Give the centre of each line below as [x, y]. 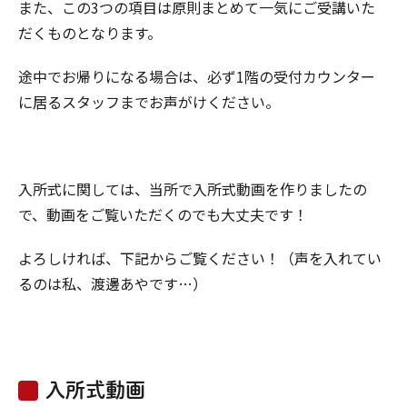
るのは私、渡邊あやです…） [113, 283]
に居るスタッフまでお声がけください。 [149, 102]
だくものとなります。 [90, 33]
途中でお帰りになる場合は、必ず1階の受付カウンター [197, 76]
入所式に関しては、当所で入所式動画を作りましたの [193, 189]
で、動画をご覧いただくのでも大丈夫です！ [163, 214]
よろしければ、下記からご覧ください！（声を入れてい [200, 258]
